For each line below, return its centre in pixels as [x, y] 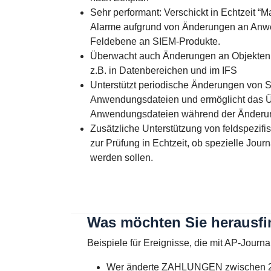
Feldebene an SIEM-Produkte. [155, 41]
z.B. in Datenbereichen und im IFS [164, 70]
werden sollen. [122, 158]
